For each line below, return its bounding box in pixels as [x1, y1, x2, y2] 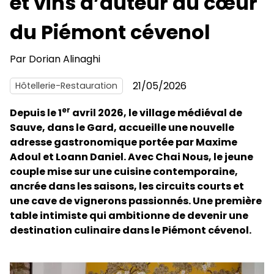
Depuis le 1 [10, 105, 62, 120]
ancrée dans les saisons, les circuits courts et [10, 179, 244, 193]
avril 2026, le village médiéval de [70, 105, 242, 120]
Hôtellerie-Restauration [15, 80, 117, 92]
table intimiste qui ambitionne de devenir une [10, 208, 248, 223]
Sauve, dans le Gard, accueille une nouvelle [10, 120, 234, 135]
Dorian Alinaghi [29, 51, 100, 66]
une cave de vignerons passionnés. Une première [10, 193, 262, 208]
